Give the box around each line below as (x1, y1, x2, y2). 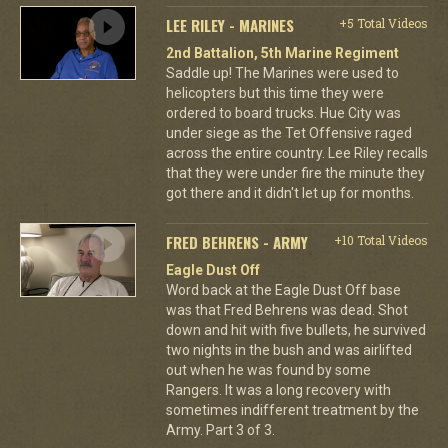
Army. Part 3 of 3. (165, 421, 275, 438)
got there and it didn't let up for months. (165, 184, 414, 201)
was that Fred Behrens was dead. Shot (165, 301, 408, 318)
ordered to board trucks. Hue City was (165, 104, 401, 121)
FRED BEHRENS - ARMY (165, 230, 308, 253)
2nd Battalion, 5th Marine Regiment (165, 44, 399, 61)
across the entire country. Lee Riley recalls (165, 144, 428, 161)
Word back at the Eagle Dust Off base (165, 281, 401, 298)
